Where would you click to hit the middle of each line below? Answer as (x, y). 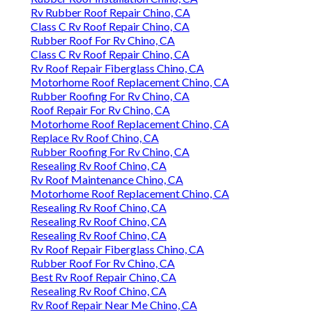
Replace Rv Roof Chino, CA (95, 138)
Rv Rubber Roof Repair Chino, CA (110, 13)
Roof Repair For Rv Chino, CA (100, 110)
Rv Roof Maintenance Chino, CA (107, 180)
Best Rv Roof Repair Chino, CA (103, 277)
